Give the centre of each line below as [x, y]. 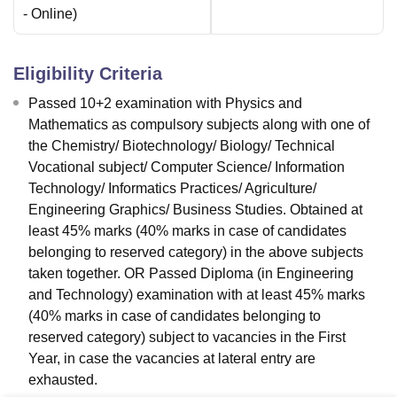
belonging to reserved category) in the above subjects [196, 253]
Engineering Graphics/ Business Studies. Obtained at [195, 210]
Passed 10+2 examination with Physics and [165, 104]
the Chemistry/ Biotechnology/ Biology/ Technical [182, 146]
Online [52, 14]
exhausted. [63, 380]
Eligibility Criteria [88, 74]
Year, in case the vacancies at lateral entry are [172, 359]
